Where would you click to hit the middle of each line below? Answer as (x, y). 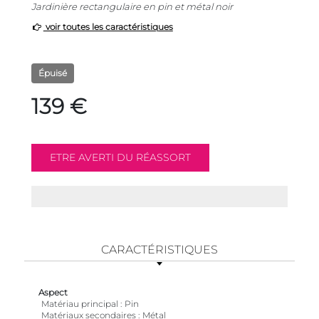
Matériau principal (80, 304)
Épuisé (53, 73)
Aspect (53, 293)
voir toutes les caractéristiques (108, 27)
